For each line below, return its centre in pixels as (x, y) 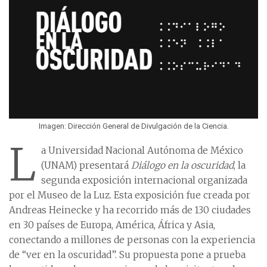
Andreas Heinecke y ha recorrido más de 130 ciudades (130, 210)
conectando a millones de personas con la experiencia (132, 240)
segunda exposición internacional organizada (144, 181)
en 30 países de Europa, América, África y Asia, (112, 225)
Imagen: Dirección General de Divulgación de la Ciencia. (133, 126)
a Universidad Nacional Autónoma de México (142, 151)
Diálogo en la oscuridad (182, 166)
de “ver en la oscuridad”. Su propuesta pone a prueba (127, 255)
